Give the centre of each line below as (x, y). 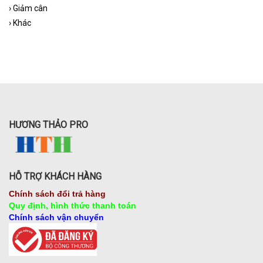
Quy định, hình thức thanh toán (73, 206)
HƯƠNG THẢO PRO (48, 125)
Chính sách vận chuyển (56, 218)
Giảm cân (30, 9)
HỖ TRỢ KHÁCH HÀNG (55, 177)
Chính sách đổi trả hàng (57, 194)
